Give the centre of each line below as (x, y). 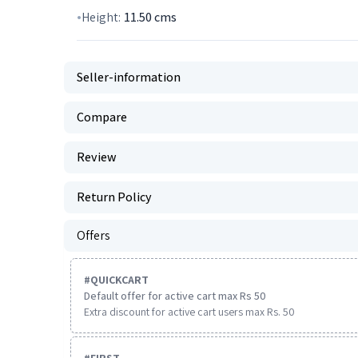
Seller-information (129, 77)
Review (97, 157)
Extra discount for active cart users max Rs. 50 (189, 312)
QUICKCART (119, 280)
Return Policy (114, 197)
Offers (93, 235)
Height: (101, 17)
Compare (102, 117)
